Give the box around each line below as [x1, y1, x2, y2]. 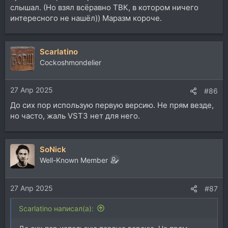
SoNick [40, 145, 66, 154]
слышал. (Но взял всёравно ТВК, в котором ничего [10, 2, 198, 12]
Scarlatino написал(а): [19, 204, 94, 213]
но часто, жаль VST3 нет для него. [10, 111, 140, 121]
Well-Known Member [40, 156, 108, 164]
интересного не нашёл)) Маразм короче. [10, 13, 162, 23]
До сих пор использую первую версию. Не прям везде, [10, 100, 214, 110]
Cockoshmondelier [40, 58, 101, 67]
